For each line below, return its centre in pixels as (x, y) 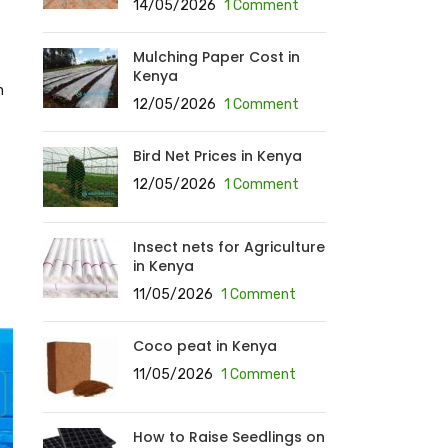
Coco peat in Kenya (204, 346)
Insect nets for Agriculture (228, 247)
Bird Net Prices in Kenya (217, 156)
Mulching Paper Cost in (216, 57)
